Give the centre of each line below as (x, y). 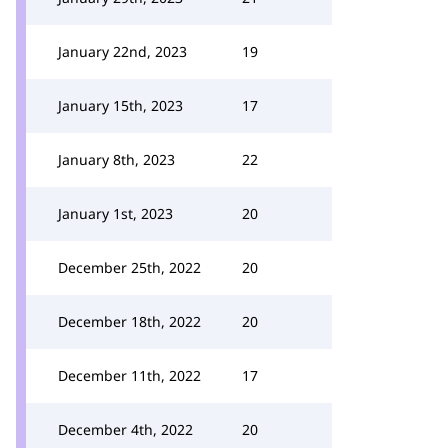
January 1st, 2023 (115, 213)
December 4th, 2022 (125, 429)
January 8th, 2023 (116, 159)
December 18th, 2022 (129, 321)
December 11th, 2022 (129, 375)
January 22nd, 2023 (122, 51)
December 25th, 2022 (129, 267)
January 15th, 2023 (120, 105)
